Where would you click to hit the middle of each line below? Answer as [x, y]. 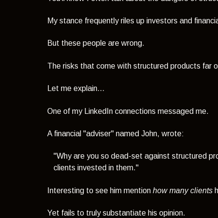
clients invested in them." [96, 168]
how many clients [183, 190]
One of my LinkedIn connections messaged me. [128, 111]
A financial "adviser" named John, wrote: [116, 133]
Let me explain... [76, 89]
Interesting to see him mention [100, 190]
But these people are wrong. [96, 43]
